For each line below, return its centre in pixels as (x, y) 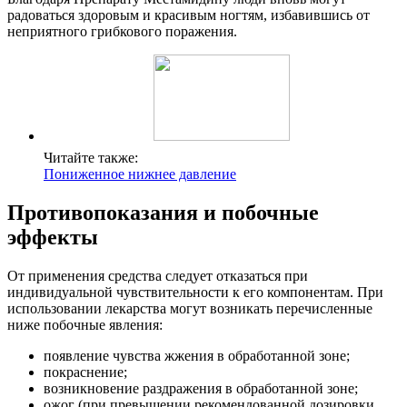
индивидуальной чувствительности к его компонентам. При (195, 292)
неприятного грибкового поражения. (122, 32)
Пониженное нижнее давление (140, 174)
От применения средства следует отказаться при (158, 275)
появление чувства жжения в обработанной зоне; (197, 355)
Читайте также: (91, 158)
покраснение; (85, 372)
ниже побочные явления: (85, 324)
